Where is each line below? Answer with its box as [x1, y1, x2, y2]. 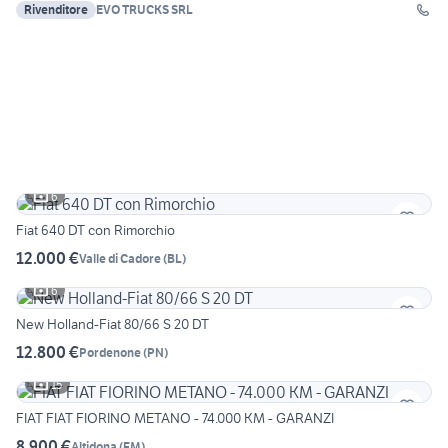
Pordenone [79, 344, 141, 360]
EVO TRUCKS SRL [96, 2, 193, 18]
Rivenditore [24, 2, 88, 18]
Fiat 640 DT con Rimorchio [16, 221, 175, 240]
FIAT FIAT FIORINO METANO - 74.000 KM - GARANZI [16, 409, 334, 428]
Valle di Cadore [79, 250, 161, 266]
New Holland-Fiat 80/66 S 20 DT [16, 315, 209, 334]
